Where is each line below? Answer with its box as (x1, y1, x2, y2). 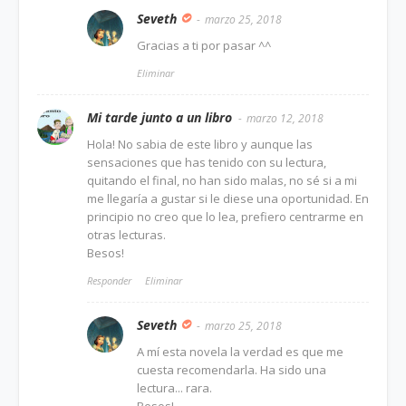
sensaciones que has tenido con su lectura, (87, 153, 326, 170)
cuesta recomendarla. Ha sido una (137, 361, 326, 378)
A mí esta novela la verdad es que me (137, 343, 343, 360)
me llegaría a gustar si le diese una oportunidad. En (87, 189, 369, 207)
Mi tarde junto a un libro (87, 108, 232, 126)
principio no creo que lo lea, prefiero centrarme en (87, 208, 363, 225)
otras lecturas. (87, 226, 166, 243)
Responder (87, 273, 131, 287)
